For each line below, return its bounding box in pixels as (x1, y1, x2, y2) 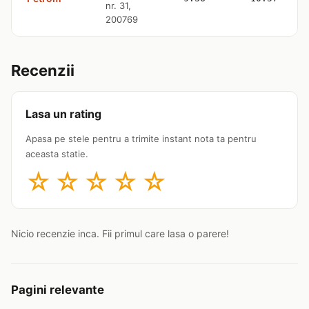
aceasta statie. (26, 148, 88, 159)
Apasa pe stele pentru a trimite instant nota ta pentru (26, 133, 257, 144)
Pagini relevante (11, 283, 104, 297)
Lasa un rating (26, 107, 101, 121)
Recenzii (11, 61, 74, 79)
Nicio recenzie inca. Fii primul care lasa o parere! (11, 228, 229, 239)
